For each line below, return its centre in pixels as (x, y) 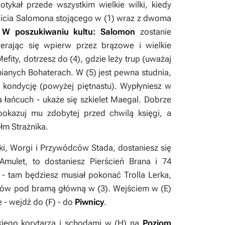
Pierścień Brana (120, 161)
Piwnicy (89, 202)
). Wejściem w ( (134, 188)
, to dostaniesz (58, 161)
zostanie (156, 32)
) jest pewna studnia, (132, 72)
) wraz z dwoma (141, 18)
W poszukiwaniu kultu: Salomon (69, 32)
